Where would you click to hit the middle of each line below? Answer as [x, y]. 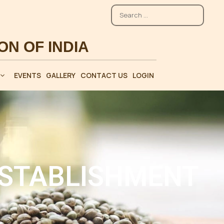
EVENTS [27, 75]
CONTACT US [104, 75]
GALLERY [61, 75]
